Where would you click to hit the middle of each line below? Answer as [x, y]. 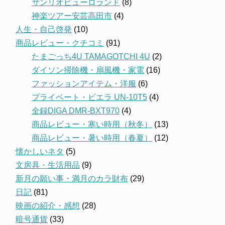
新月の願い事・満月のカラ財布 [72, 178]
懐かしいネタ [40, 151]
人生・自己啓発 [44, 30]
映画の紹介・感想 [48, 205]
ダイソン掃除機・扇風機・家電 [88, 70]
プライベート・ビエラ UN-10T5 [89, 97]
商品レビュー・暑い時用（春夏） [92, 138]
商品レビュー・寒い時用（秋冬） [92, 124]
